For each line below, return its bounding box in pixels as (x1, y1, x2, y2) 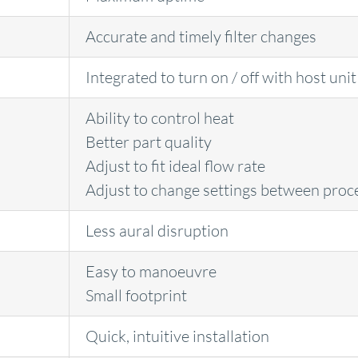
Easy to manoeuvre (85, 261, 217, 282)
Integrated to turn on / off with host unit (85, 67, 356, 88)
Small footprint (85, 285, 187, 306)
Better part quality (85, 132, 212, 153)
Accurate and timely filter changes (85, 26, 316, 47)
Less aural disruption (85, 221, 229, 241)
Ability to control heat (85, 108, 234, 129)
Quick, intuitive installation (85, 326, 269, 347)
